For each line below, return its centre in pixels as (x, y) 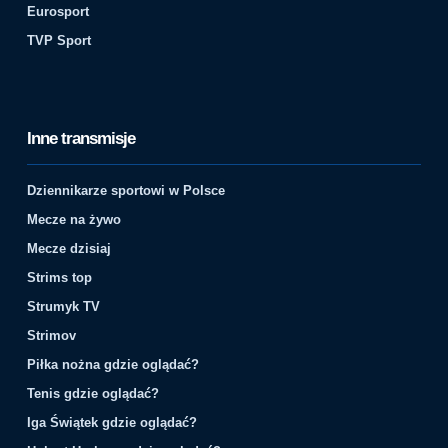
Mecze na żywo (74, 220)
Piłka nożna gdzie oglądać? (113, 365)
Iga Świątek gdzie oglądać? (112, 423)
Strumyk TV (64, 307)
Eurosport (58, 11)
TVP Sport (59, 40)
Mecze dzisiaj (69, 249)
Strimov (52, 336)
